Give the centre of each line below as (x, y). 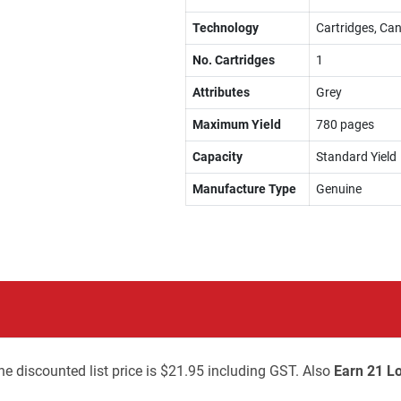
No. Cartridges (233, 60)
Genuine (338, 189)
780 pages (345, 124)
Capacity (217, 157)
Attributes (221, 92)
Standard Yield (356, 157)
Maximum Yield (236, 124)
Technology (225, 28)
